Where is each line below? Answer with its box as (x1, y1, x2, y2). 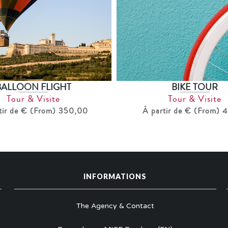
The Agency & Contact (76, 202, 154, 211)
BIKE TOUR (172, 80, 218, 94)
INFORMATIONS (83, 172, 147, 181)
